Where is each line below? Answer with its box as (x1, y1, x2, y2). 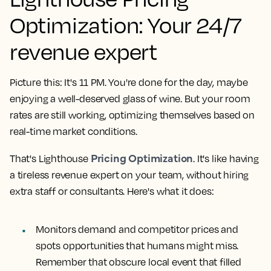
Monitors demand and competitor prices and (36, 223, 238, 235)
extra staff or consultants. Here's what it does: (10, 184, 214, 197)
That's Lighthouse (10, 152, 91, 165)
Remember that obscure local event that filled (36, 255, 241, 268)
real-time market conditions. (10, 125, 137, 137)
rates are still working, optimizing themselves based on (10, 108, 255, 121)
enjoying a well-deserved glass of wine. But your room (10, 92, 250, 105)
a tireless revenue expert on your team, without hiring (10, 168, 249, 181)
